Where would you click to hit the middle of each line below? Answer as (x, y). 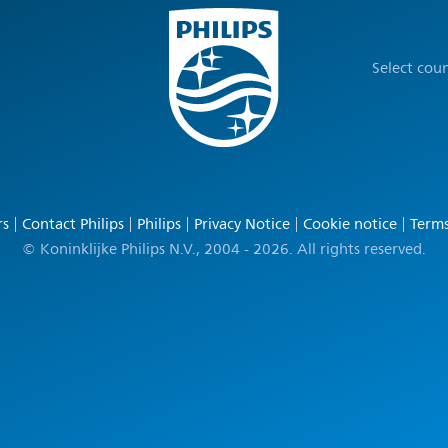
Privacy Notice (241, 224)
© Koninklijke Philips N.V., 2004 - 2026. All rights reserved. (224, 249)
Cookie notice (349, 224)
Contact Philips (72, 224)
